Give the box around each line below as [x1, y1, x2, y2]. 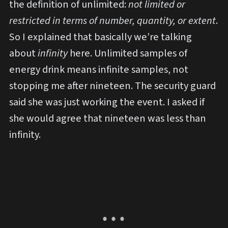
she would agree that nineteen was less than [9, 110, 206, 126]
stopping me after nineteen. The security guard [9, 78, 216, 93]
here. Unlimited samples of [68, 45, 187, 61]
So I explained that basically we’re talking [9, 29, 192, 44]
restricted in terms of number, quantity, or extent [9, 13, 216, 28]
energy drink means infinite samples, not [9, 62, 188, 77]
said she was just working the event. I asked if [9, 94, 205, 109]
